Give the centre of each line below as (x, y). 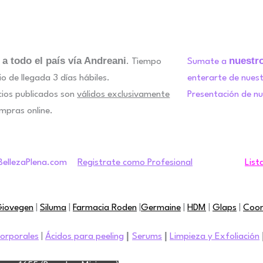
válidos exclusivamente (124, 94)
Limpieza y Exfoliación (215, 237)
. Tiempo (144, 61)
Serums (147, 237)
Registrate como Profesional (135, 162)
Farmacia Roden (105, 208)
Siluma (53, 208)
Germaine (161, 208)
